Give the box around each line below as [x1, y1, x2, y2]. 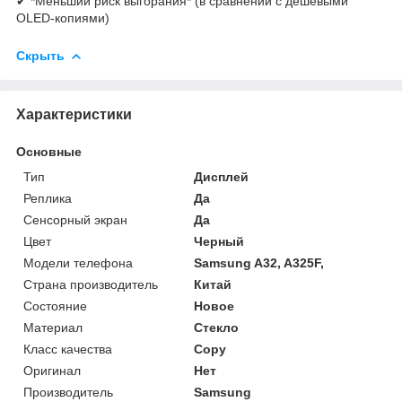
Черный [194, 233, 245, 249]
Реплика [23, 190, 72, 205]
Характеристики [16, 106, 132, 122]
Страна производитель [23, 276, 158, 292]
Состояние [23, 298, 87, 313]
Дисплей [194, 169, 249, 184]
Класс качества [23, 341, 112, 356]
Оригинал [23, 363, 81, 378]
